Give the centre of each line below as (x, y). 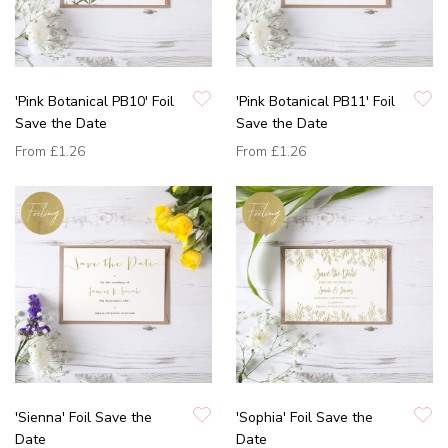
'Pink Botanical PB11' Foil (315, 101)
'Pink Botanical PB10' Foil (94, 101)
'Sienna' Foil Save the (83, 417)
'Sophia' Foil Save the (304, 417)
